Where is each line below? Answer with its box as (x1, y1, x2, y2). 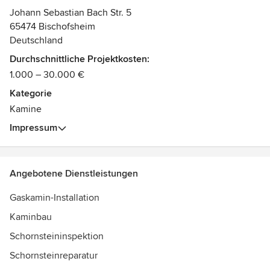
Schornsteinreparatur (10, 250, 98, 262)
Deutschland (10, 34, 63, 46)
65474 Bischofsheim (10, 20, 95, 33)
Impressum (10, 122, 57, 134)
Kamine (10, 103, 42, 115)
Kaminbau (10, 211, 52, 223)
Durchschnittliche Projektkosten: (10, 53, 149, 65)
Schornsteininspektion (10, 230, 104, 242)
